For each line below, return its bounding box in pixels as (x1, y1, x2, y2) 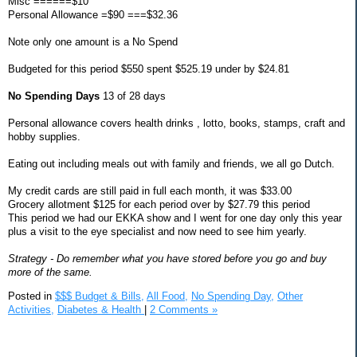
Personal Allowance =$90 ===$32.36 (8, 9, 178, 22)
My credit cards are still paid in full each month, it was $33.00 (8, 185, 292, 198)
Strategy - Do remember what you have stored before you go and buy (8, 253, 327, 265)
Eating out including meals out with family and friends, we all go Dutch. (8, 158, 335, 171)
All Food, (147, 289, 188, 302)
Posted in (8, 289, 55, 302)
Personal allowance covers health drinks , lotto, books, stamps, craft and (8, 117, 345, 130)
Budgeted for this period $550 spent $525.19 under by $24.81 (8, 63, 289, 76)
